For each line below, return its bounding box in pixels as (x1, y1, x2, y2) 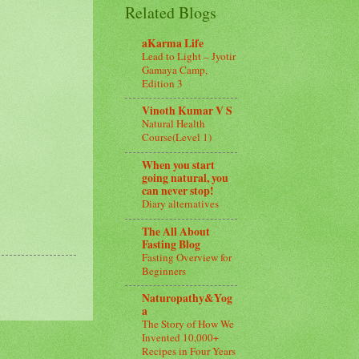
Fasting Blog (142, 236, 200, 252)
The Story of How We (142, 317, 234, 332)
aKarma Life (142, 34, 204, 51)
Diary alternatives (142, 196, 219, 211)
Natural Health (142, 116, 205, 131)
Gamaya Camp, (142, 62, 208, 77)
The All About (142, 223, 210, 240)
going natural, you (142, 169, 228, 186)
